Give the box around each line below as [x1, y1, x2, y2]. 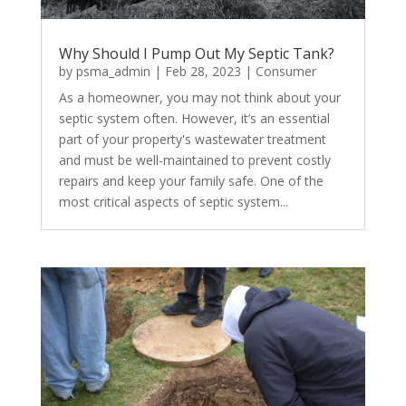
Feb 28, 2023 [164, 62, 241, 80]
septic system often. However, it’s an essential [58, 109, 330, 127]
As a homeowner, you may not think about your [58, 88, 341, 106]
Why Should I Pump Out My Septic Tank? [58, 43, 334, 63]
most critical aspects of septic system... [58, 192, 288, 210]
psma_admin [75, 62, 150, 80]
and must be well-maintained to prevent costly [58, 150, 331, 169]
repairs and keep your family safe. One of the [58, 171, 324, 189]
